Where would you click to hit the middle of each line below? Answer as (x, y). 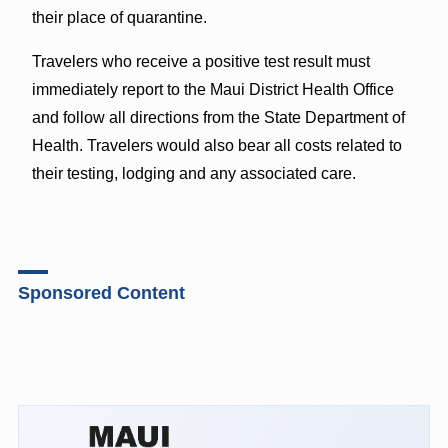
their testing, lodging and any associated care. (193, 173)
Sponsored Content (101, 292)
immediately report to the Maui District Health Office (212, 89)
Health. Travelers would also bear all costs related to (216, 145)
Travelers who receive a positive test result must (200, 61)
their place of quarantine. (119, 17)
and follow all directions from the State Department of (218, 117)
